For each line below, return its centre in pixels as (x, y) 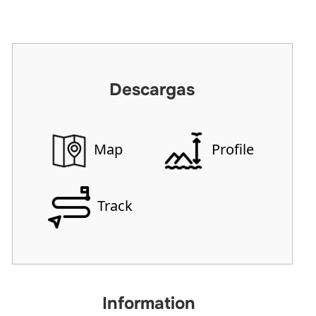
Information (148, 303)
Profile (231, 150)
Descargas (152, 90)
